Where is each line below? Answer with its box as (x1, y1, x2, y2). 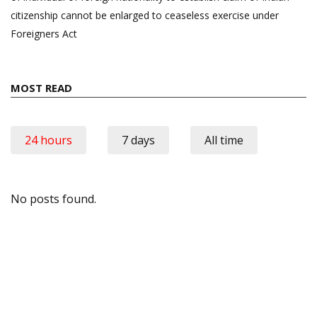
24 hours (25, 132, 72, 149)
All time (204, 132, 243, 149)
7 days (122, 132, 155, 149)
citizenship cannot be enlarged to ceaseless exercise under (11, 8, 279, 23)
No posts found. (11, 191, 96, 207)
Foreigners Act (11, 27, 77, 41)
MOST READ (11, 81, 72, 96)
